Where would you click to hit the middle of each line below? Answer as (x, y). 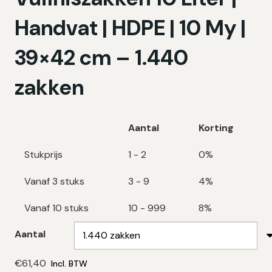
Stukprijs (43, 154)
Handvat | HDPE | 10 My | (130, 28)
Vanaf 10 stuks (56, 208)
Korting (216, 127)
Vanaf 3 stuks (54, 181)
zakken (49, 87)
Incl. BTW (69, 263)
